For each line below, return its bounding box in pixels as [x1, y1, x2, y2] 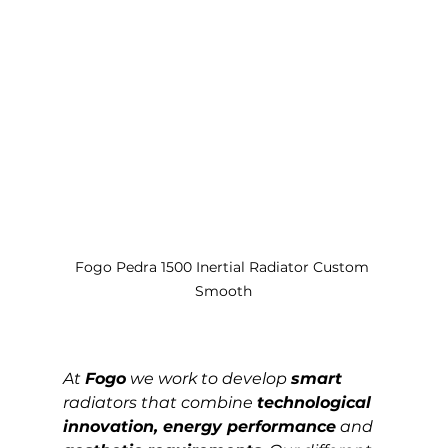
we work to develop [125, 368, 291, 388]
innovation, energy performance [62, 416, 336, 436]
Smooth [195, 281, 253, 300]
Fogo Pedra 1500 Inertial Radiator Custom [74, 257, 373, 276]
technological [256, 392, 376, 412]
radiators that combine [62, 392, 257, 412]
